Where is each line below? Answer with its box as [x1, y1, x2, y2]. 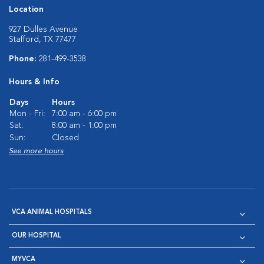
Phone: [9, 55, 39, 63]
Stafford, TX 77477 [9, 35, 76, 44]
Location [9, 5, 44, 14]
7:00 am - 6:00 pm [52, 110, 117, 118]
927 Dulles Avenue [9, 25, 78, 34]
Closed [52, 134, 79, 142]
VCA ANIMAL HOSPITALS [12, 209, 92, 216]
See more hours [9, 147, 64, 155]
